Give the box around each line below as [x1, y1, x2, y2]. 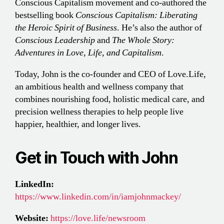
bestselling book [15, 9, 75, 21]
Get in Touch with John [15, 148, 178, 168]
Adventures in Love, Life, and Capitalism [15, 47, 161, 59]
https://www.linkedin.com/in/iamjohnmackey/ [15, 191, 181, 203]
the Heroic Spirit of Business [15, 22, 117, 34]
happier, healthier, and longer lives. [15, 118, 141, 130]
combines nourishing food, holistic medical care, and [15, 93, 204, 105]
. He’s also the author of [117, 22, 202, 34]
